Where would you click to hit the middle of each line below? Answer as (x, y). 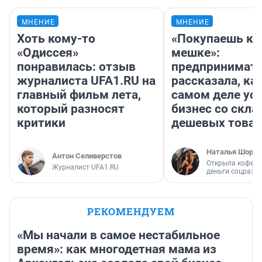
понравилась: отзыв (76, 67)
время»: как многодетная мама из (117, 249)
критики (41, 123)
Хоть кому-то (56, 39)
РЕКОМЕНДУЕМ (131, 212)
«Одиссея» (48, 53)
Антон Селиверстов (87, 156)
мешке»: (196, 53)
